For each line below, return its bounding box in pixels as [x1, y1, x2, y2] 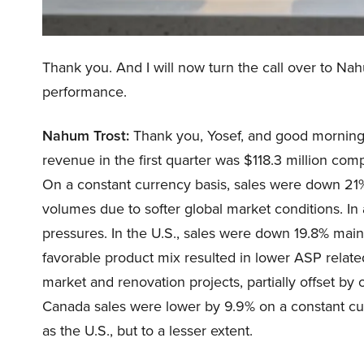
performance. [42, 81, 127, 102]
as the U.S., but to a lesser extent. [42, 320, 253, 341]
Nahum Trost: [42, 125, 129, 146]
